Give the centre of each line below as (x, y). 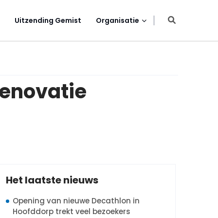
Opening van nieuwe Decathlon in (76, 201)
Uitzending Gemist (48, 20)
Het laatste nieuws (52, 180)
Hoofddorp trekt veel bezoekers (72, 211)
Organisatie (118, 20)
